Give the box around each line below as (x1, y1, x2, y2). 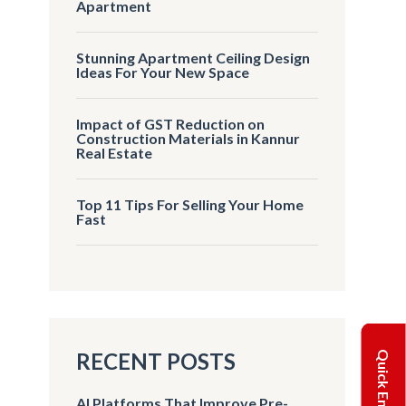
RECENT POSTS (76, 347, 237, 374)
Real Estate (76, 143, 153, 161)
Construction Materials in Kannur (76, 129, 301, 147)
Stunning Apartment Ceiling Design (76, 48, 311, 66)
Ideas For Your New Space (76, 63, 250, 81)
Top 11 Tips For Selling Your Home (76, 195, 304, 213)
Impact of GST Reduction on (76, 114, 266, 132)
